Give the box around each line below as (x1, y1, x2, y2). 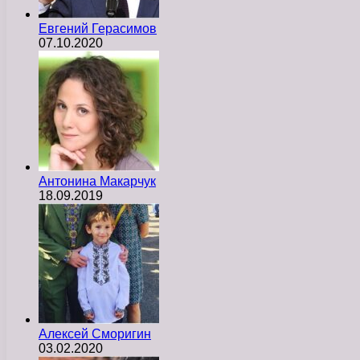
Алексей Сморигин (39, 326, 151, 341)
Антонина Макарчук (39, 174, 156, 188)
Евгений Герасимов (39, 21, 157, 35)
